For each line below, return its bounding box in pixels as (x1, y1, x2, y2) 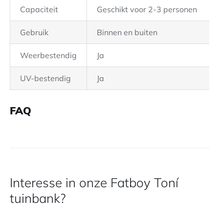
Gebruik (20, 27, 48, 38)
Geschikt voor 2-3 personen (97, 4, 197, 15)
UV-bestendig (20, 73, 71, 84)
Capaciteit (20, 4, 58, 15)
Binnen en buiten (97, 27, 157, 38)
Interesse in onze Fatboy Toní (10, 175, 178, 191)
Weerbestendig (20, 50, 77, 61)
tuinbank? (10, 190, 66, 207)
